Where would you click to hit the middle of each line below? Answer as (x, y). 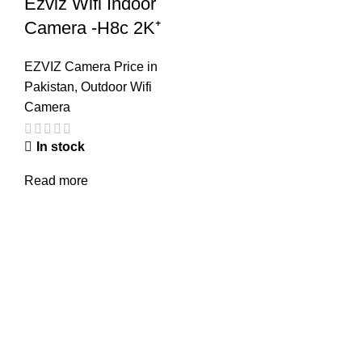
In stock (61, 146)
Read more (56, 180)
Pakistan (49, 87)
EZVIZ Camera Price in (91, 67)
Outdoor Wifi (116, 87)
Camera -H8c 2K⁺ (93, 28)
